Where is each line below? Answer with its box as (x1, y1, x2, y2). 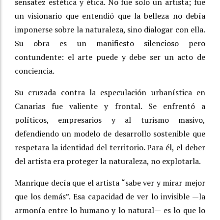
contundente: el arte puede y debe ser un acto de (15, 52, 205, 63)
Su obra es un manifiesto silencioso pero (15, 38, 205, 49)
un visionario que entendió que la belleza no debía (15, 10, 205, 22)
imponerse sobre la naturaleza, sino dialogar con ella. (15, 24, 205, 35)
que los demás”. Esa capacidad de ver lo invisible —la (15, 191, 205, 202)
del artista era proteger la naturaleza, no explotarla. (15, 156, 201, 167)
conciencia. (15, 65, 55, 77)
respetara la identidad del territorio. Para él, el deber (15, 142, 205, 153)
